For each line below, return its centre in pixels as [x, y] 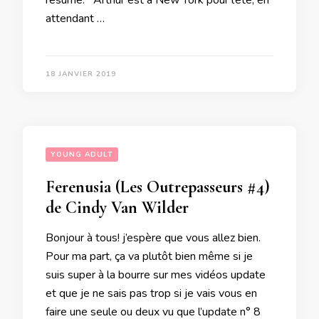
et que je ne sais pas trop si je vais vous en [151, 294]
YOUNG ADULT [82, 155]
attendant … [75, 19]
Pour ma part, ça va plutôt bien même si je [149, 257]
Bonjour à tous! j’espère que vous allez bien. [153, 238]
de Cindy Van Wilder [117, 208]
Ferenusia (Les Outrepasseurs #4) [158, 187]
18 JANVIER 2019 [81, 74]
